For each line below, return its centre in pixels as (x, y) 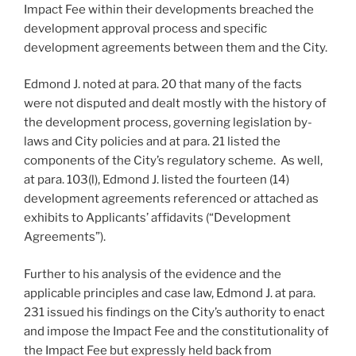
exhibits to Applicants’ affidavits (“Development (157, 218)
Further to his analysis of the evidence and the (153, 274)
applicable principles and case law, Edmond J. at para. (170, 293)
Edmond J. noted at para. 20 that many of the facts (163, 85)
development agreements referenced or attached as (171, 199)
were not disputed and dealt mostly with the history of (175, 104)
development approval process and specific (145, 28)
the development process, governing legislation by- (168, 123)
